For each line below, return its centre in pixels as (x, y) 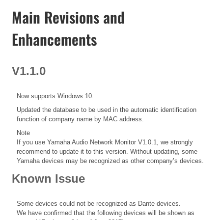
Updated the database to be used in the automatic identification (107, 110)
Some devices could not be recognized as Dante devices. (99, 204)
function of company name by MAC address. (80, 119)
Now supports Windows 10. (55, 96)
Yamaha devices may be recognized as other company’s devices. (110, 161)
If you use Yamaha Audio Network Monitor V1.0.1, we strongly (105, 142)
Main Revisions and (68, 17)
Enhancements (54, 39)
